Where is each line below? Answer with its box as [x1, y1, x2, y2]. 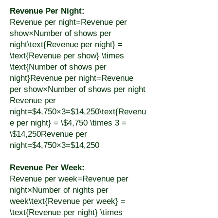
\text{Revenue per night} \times [10, 208, 123, 217]
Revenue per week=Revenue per [10, 174, 128, 183]
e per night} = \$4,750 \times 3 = [10, 118, 127, 127]
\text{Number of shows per [10, 62, 107, 72]
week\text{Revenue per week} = [10, 197, 126, 206]
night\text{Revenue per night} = [10, 40, 123, 49]
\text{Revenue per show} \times [10, 51, 124, 60]
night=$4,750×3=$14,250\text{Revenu [10, 107, 146, 116]
